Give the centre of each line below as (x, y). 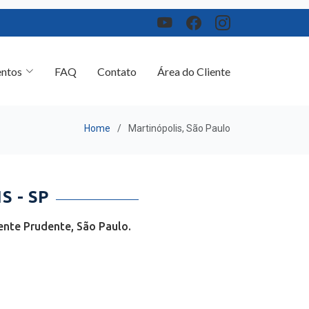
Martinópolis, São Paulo (179, 123)
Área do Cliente (194, 62)
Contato (117, 62)
